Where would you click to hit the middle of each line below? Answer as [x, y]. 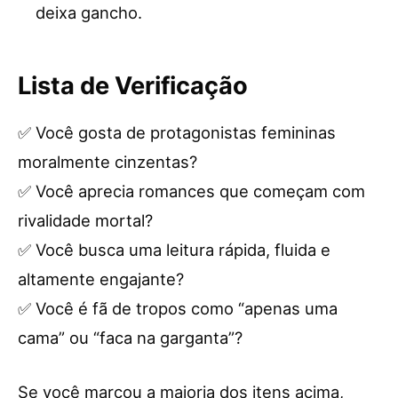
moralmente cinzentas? [107, 162]
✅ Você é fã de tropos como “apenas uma [178, 308]
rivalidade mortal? [85, 220]
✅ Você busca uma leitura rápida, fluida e [174, 250]
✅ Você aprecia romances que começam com [191, 191]
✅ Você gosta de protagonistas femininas [177, 132]
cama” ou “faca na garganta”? [130, 338]
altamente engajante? [101, 279]
